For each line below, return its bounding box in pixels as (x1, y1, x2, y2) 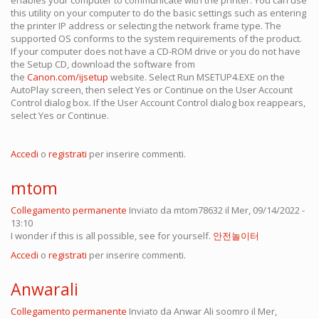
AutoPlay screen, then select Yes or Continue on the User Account (11, 83, 293, 97)
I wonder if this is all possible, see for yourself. (11, 229, 213, 243)
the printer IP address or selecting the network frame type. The (11, 19, 281, 33)
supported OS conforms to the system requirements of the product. (11, 32, 302, 46)
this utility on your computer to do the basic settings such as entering (11, 6, 306, 20)
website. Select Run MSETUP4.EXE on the (108, 70, 285, 84)
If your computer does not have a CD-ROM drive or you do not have (11, 45, 300, 58)
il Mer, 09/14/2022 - (223, 204, 305, 217)
